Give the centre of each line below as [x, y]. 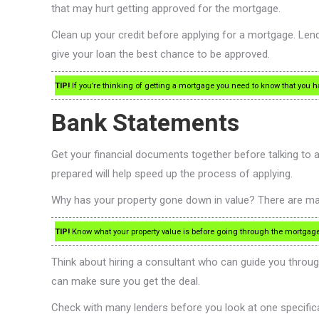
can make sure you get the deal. [126, 281]
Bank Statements [145, 122]
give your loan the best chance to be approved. [161, 54]
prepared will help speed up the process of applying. [172, 174]
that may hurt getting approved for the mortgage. [166, 9]
